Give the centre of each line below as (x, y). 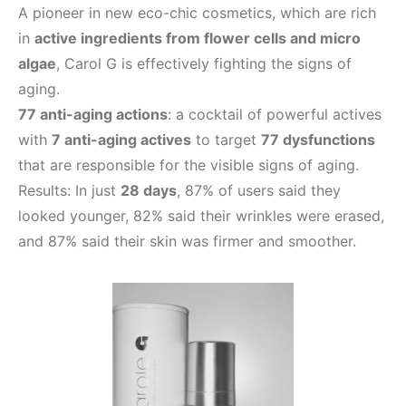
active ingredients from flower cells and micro (198, 38)
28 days (149, 190)
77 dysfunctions (318, 140)
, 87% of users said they (259, 190)
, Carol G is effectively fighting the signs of (204, 63)
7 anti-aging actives (121, 140)
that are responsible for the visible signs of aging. (188, 165)
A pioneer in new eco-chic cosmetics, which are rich (197, 13)
